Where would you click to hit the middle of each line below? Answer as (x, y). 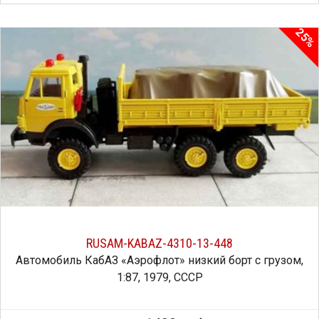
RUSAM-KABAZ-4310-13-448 (159, 243)
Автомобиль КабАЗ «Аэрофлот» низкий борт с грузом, (159, 260)
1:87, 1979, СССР (159, 277)
